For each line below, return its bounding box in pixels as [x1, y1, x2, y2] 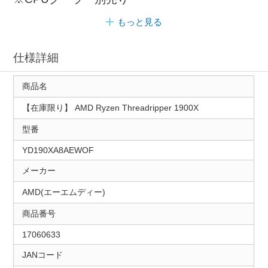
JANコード [22, 250, 63, 260]
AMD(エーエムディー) [22, 187, 105, 197]
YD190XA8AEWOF [22, 145, 94, 156]
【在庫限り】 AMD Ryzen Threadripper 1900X [22, 103, 199, 113]
